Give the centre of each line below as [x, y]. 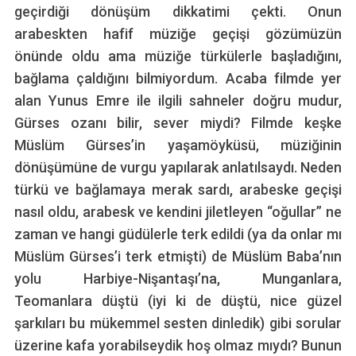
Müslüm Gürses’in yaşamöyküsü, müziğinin [178, 145]
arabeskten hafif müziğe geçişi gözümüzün [178, 33]
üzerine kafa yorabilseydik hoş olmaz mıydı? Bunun [178, 345]
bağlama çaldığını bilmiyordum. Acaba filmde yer [178, 78]
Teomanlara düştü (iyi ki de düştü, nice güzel [178, 300]
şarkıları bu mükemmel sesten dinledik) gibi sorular [178, 323]
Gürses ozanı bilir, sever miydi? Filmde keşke [178, 122]
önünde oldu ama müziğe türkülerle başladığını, [178, 56]
